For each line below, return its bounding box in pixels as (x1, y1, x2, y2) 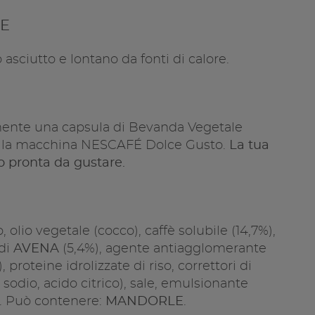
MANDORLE (105, 295, 184, 308)
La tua (229, 139, 269, 152)
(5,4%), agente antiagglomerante (58, 243, 266, 255)
